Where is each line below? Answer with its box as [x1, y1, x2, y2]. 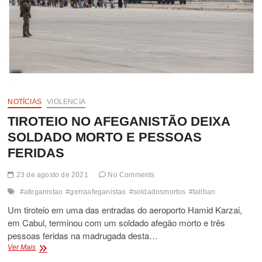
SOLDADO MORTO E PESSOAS [8, 129, 202, 144]
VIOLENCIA [47, 97, 86, 106]
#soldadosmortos [129, 187, 186, 196]
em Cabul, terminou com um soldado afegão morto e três [8, 216, 226, 229]
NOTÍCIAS [8, 97, 42, 106]
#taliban [188, 187, 216, 196]
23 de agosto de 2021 [14, 170, 88, 179]
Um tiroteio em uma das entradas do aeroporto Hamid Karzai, [8, 203, 243, 216]
